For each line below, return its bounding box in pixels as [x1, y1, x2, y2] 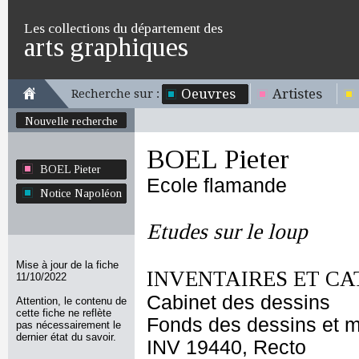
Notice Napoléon [40, 187, 122, 200]
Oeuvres [181, 86, 236, 102]
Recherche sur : [71, 87, 159, 100]
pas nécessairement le [16, 319, 121, 331]
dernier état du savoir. [16, 331, 116, 343]
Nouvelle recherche [25, 115, 118, 127]
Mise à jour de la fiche [16, 259, 119, 271]
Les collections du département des [24, 20, 223, 36]
